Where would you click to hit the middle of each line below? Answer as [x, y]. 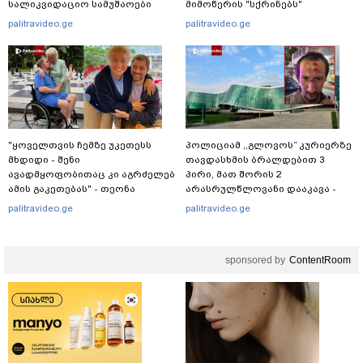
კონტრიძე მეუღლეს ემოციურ [85, 204]
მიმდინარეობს [47, 19]
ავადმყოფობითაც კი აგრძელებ [92, 175]
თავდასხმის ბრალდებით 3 [255, 160]
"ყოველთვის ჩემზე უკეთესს [80, 145]
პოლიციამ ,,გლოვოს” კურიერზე [269, 145]
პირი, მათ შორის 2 [234, 175]
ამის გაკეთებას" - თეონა [72, 189]
